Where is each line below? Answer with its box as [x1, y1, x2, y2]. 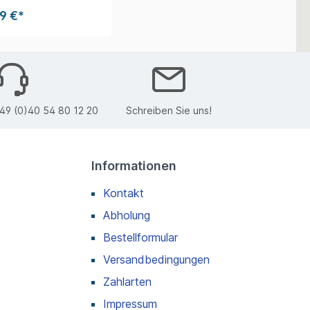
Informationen [91, 158, 176, 173]
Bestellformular [103, 230, 178, 244]
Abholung [103, 208, 150, 222]
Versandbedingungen [103, 252, 210, 266]
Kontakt [103, 185, 144, 200]
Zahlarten [103, 274, 152, 289]
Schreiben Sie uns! [125, 104, 212, 117]
